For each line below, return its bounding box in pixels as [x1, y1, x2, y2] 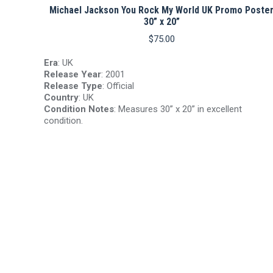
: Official [102, 80, 134, 91]
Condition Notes [44, 104, 114, 115]
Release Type [44, 80, 102, 91]
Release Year [44, 69, 101, 80]
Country [44, 92, 79, 103]
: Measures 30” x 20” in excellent [114, 104, 242, 115]
